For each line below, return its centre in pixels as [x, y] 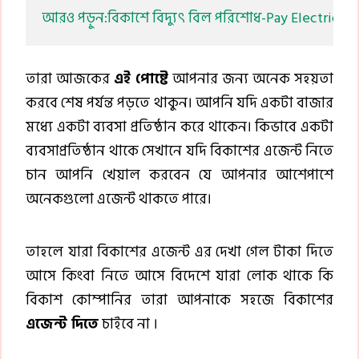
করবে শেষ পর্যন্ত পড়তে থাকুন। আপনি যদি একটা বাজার [179, 103]
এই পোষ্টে [141, 79]
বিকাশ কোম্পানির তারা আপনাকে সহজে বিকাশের [179, 301]
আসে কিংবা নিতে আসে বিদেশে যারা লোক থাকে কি [179, 276]
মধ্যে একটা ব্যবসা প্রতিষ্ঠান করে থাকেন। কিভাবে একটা [179, 127]
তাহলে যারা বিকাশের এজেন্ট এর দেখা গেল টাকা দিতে [179, 252]
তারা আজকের [70, 79]
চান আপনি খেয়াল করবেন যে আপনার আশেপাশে [179, 175]
